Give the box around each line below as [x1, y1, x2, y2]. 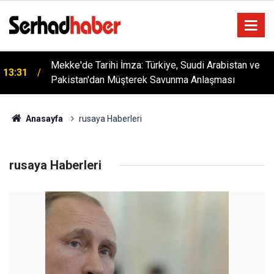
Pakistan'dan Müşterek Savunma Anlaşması [51, 74, 235, 86]
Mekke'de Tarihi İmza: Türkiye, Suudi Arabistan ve [51, 59, 260, 71]
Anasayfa [23, 114, 63, 124]
